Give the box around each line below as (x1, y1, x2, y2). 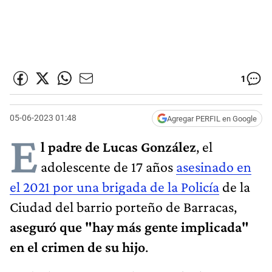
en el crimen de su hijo (10, 238, 145, 255)
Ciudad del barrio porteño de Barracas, (10, 198, 237, 215)
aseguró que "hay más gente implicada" (10, 218, 249, 235)
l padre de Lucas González (41, 138, 196, 155)
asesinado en (176, 158, 251, 175)
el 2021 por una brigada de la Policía (10, 178, 219, 195)
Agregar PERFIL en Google (167, 114, 257, 123)
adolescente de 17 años (41, 158, 176, 175)
